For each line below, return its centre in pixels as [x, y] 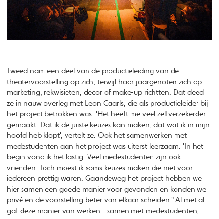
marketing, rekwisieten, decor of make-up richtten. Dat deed [106, 93]
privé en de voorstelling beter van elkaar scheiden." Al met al [106, 200]
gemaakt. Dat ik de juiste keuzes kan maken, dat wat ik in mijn [109, 125]
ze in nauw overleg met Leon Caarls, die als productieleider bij [108, 104]
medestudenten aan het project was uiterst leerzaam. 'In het [105, 147]
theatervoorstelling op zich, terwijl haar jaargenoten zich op [105, 82]
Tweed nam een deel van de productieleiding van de [93, 71]
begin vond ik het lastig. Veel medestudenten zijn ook [94, 157]
